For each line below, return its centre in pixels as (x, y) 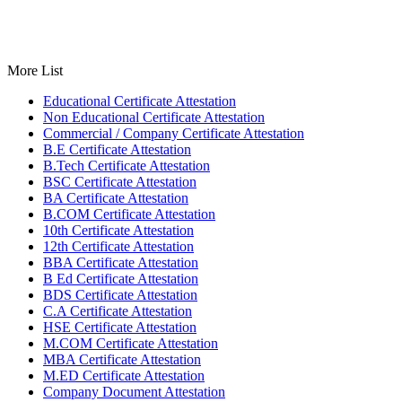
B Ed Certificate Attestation (121, 278)
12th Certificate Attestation (118, 246)
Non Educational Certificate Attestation (154, 117)
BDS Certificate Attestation (120, 294)
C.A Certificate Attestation (118, 310)
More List (35, 70)
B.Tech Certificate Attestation (127, 165)
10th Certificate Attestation (118, 230)
